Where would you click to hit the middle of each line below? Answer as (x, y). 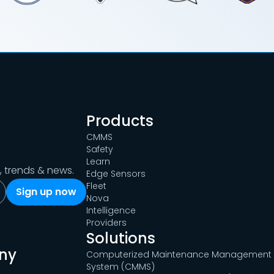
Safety (99, 150)
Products (120, 121)
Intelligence (111, 211)
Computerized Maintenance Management (179, 255)
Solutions (120, 239)
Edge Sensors (116, 174)
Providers (106, 223)
